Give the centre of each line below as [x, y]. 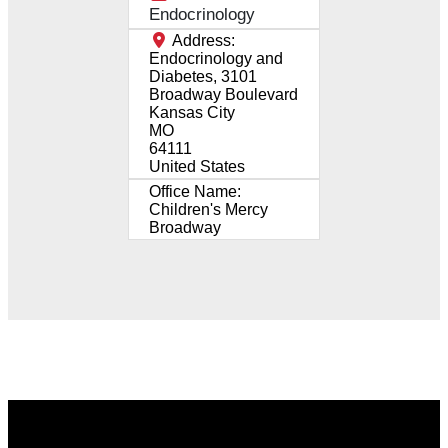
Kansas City [192, 112]
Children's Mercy [208, 209]
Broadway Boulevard [223, 94]
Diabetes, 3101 [203, 76]
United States [197, 166]
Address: [203, 40]
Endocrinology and [216, 58]
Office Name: [195, 191]
